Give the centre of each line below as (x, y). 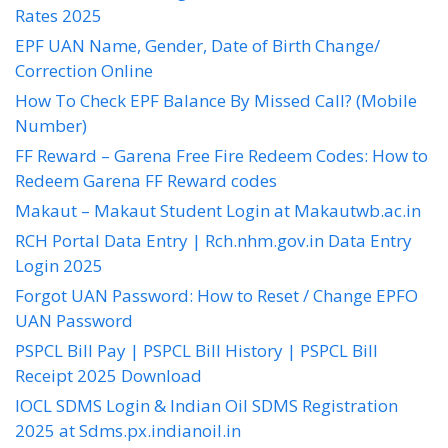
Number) (51, 125)
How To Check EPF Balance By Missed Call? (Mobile (216, 100)
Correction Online (84, 70)
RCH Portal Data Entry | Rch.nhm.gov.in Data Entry (213, 240)
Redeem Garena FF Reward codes (146, 180)
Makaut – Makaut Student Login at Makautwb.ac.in (218, 210)
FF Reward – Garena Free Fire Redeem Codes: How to (221, 155)
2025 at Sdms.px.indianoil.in (128, 430)
